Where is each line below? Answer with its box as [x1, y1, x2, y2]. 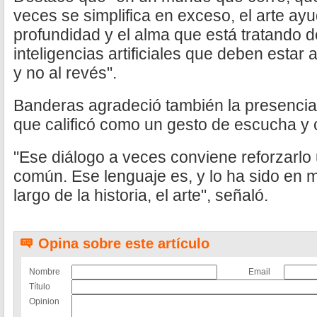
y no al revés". [13, 64, 117, 82]
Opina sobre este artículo [38, 236, 209, 251]
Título [29, 282, 50, 292]
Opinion [29, 296, 59, 306]
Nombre [29, 267, 60, 277]
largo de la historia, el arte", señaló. [13, 186, 268, 204]
